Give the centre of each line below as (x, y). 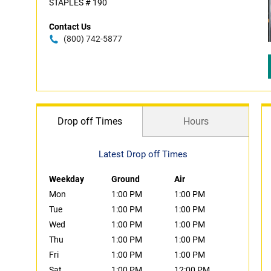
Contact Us (70, 27)
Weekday (67, 179)
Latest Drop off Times (143, 154)
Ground (126, 179)
